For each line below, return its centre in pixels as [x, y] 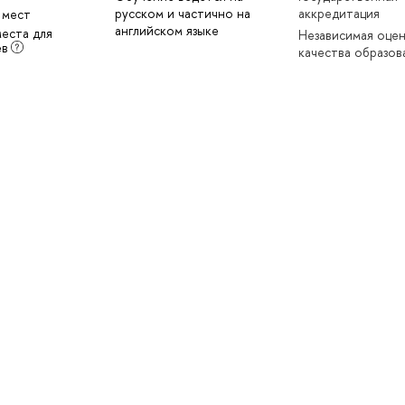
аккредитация [339, 14]
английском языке [166, 31]
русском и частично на [182, 14]
